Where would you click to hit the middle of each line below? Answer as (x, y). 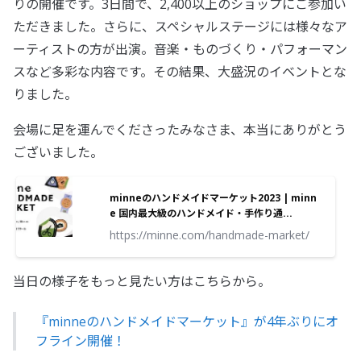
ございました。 (58, 153)
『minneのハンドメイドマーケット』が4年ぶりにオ (187, 322)
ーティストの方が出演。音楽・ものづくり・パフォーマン (180, 50)
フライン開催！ (81, 341)
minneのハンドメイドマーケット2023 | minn (213, 198)
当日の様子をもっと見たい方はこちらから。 (142, 282)
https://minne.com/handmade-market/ (210, 235)
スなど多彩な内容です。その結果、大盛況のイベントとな (180, 72)
